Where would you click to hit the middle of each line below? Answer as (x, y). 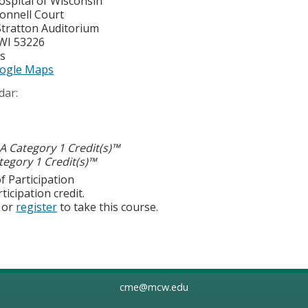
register (37, 207)
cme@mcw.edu (154, 287)
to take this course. (108, 207)
